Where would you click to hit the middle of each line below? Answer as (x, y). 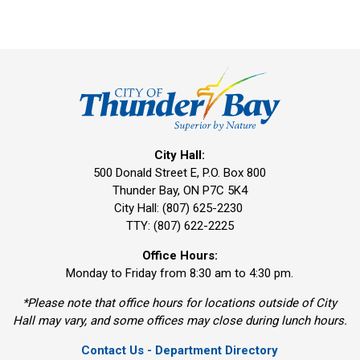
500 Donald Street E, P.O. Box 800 (180, 173)
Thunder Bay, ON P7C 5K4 (180, 191)
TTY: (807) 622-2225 (180, 226)
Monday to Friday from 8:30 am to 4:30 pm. (180, 274)
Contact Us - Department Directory (180, 351)
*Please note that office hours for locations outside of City (180, 303)
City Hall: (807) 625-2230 (180, 209)
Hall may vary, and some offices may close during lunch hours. (180, 321)
